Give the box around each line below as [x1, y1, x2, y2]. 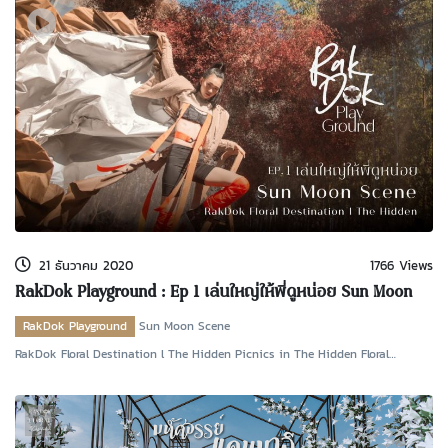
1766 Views [369, 256, 433, 276]
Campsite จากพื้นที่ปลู [15, 362, 125, 381]
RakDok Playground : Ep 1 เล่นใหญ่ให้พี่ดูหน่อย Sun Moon [15, 279, 412, 308]
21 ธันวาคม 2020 [39, 256, 133, 276]
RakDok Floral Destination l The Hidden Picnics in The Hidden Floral [15, 344, 389, 363]
